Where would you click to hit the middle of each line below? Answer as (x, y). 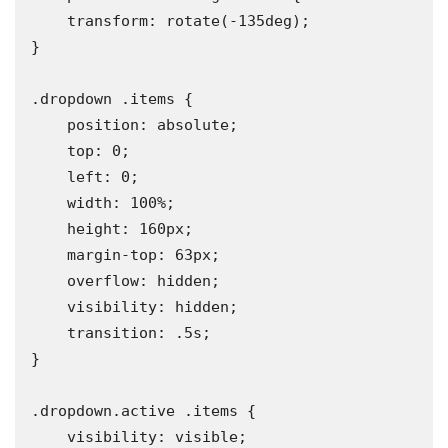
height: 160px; (49, 229)
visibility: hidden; (49, 307)
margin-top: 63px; (49, 255)
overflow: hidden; (49, 281)
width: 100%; (49, 203)
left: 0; (49, 177)
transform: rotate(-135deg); (49, 21)
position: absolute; (49, 125)
